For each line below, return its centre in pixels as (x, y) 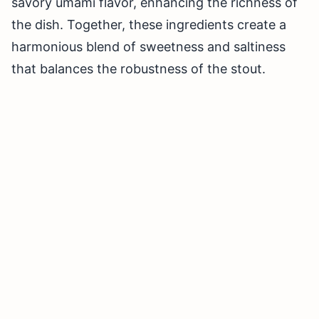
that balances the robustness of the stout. (138, 69)
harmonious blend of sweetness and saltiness (148, 47)
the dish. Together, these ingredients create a (149, 25)
